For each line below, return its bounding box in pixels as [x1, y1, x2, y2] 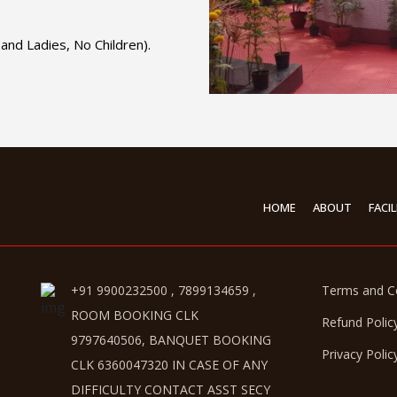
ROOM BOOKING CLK [71, 306, 198, 323]
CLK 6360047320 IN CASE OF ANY [71, 355, 268, 373]
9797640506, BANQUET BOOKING [71, 331, 271, 348]
